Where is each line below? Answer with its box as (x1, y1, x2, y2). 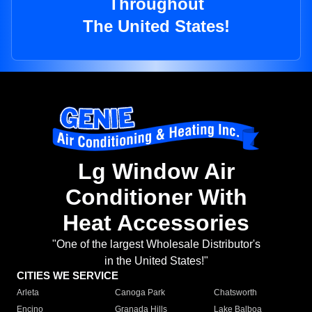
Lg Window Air (77, 159, 235, 185)
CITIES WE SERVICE (17, 270, 118, 282)
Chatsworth (213, 288, 257, 298)
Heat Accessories (63, 210, 249, 236)
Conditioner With (65, 185, 247, 210)
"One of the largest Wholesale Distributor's (52, 238, 260, 251)
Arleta (17, 288, 39, 298)
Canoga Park (115, 288, 166, 298)
